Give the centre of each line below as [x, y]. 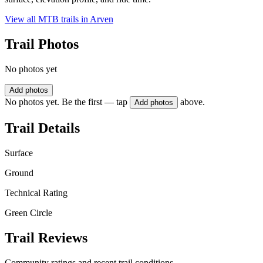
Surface [19, 153]
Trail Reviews [46, 237]
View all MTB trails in [47, 19]
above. [193, 102]
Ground [19, 173]
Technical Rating [36, 193]
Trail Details [42, 128]
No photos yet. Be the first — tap [66, 102]
